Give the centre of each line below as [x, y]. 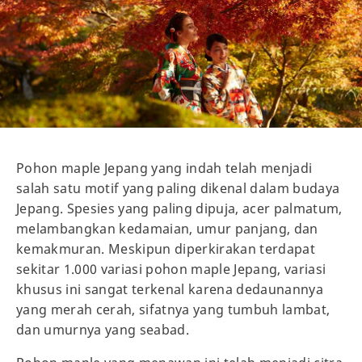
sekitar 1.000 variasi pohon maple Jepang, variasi [171, 269]
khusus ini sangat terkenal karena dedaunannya [170, 290]
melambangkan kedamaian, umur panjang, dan [167, 229]
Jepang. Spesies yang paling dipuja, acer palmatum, [179, 209]
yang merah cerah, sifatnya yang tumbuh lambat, [173, 310]
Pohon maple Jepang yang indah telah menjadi [164, 168]
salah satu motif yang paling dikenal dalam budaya [178, 189]
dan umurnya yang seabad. [103, 330]
